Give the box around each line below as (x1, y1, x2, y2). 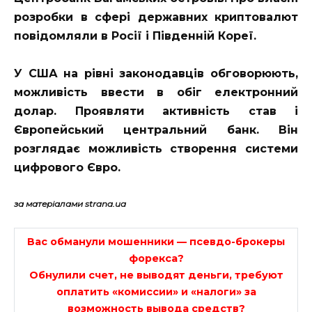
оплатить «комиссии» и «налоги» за (56, 285, 256, 298)
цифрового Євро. (14, 161, 120, 175)
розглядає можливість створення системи (14, 142, 298, 156)
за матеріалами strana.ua (14, 198, 126, 210)
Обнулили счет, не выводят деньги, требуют (29, 268, 283, 281)
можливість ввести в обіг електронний (14, 86, 298, 100)
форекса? (128, 251, 184, 265)
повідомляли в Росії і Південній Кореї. (14, 29, 256, 42)
